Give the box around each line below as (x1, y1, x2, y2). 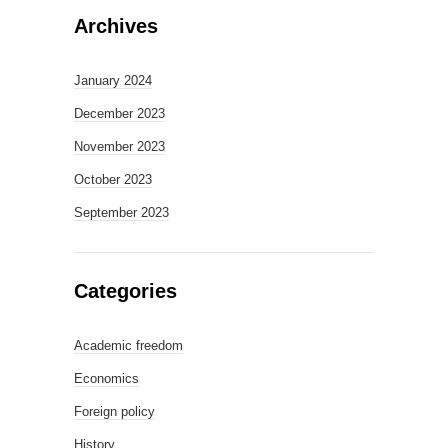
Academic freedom (74, 338, 183, 353)
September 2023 (74, 205, 169, 220)
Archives (74, 15, 158, 37)
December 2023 (74, 106, 165, 121)
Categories (74, 280, 177, 302)
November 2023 (74, 139, 165, 154)
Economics (74, 371, 139, 386)
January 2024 (74, 73, 152, 88)
